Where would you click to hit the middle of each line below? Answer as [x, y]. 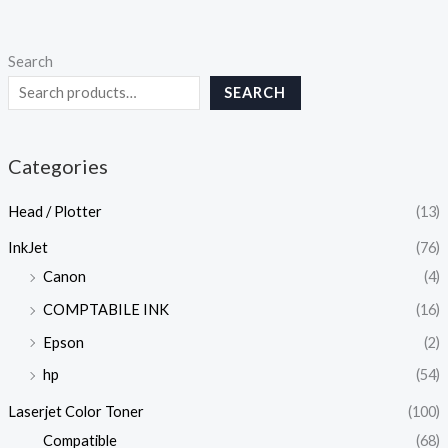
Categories [57, 165]
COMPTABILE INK [105, 310]
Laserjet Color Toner [75, 412]
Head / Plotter [54, 211]
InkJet [27, 248]
